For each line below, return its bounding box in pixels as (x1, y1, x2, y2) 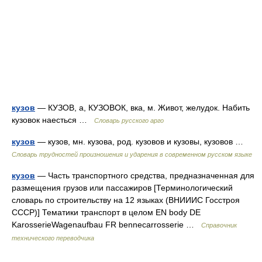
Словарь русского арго (94, 117, 164, 124)
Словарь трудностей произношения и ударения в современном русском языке (12, 151, 252, 158)
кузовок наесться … (12, 115, 94, 125)
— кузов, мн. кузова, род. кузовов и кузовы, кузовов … (35, 137, 248, 146)
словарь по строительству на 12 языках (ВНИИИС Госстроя (12, 195, 240, 205)
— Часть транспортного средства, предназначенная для (35, 171, 254, 180)
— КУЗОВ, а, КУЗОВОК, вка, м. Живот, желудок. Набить (35, 103, 250, 112)
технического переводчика (12, 235, 94, 242)
